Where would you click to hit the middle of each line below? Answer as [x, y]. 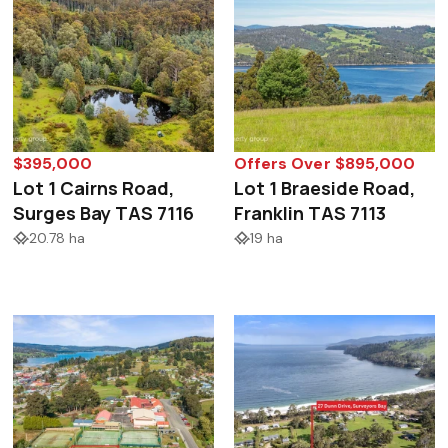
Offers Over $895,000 [324, 164]
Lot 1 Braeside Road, [325, 188]
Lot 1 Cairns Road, [94, 188]
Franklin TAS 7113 [310, 213]
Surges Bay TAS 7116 [104, 213]
